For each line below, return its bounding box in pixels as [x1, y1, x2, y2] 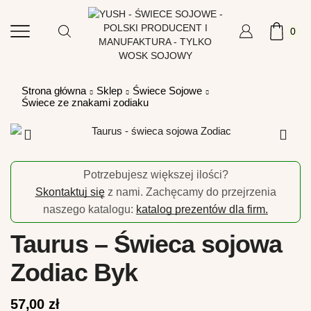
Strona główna [22, 85, 86, 96]
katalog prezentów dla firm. [136, 203, 268, 215]
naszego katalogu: [43, 203, 136, 215]
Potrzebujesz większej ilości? [83, 168, 228, 180]
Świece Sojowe [133, 85, 202, 96]
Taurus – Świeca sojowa [10, 229, 283, 258]
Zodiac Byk [10, 258, 138, 287]
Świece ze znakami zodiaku [22, 96, 149, 108]
